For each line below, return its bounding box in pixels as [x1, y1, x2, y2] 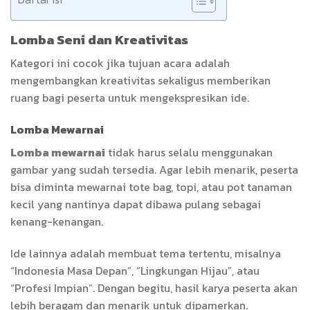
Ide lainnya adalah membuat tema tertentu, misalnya [10, 244, 281, 262]
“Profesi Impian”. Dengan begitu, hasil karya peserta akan [10, 279, 298, 296]
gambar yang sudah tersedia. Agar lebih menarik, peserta [10, 161, 298, 178]
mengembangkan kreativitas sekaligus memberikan [10, 72, 271, 89]
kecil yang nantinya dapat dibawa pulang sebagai [10, 195, 261, 212]
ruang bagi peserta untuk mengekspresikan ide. [10, 89, 249, 107]
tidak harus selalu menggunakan [105, 143, 273, 161]
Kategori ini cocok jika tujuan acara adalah [10, 55, 230, 72]
